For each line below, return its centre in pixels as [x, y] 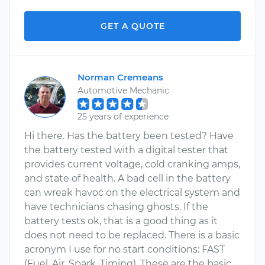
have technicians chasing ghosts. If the [116, 207]
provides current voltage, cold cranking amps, [132, 164]
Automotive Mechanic [123, 91]
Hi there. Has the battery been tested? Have [129, 136]
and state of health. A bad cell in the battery [127, 178]
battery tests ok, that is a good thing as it [121, 221]
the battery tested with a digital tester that [126, 150]
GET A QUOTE [132, 26]
